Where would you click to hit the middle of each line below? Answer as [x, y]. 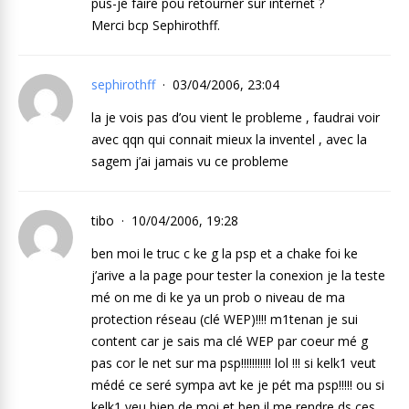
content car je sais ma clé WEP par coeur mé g [230, 341]
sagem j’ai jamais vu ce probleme [190, 161]
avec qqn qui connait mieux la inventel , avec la [229, 139]
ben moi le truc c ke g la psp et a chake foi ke [225, 253]
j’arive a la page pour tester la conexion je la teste [238, 275]
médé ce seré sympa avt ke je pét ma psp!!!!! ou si [238, 385]
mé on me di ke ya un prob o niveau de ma [218, 297]
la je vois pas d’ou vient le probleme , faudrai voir [236, 117]
